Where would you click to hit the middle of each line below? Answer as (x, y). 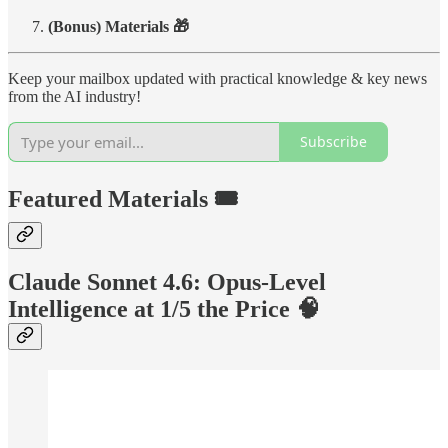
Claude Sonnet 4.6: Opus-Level (167, 282)
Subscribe (333, 142)
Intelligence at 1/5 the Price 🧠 (164, 309)
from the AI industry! (74, 96)
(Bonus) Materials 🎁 (118, 26)
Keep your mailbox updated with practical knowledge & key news (217, 78)
